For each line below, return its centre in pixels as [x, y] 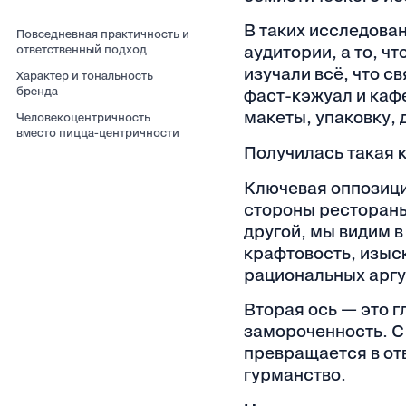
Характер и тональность [84, 75]
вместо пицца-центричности [97, 132]
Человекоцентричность [83, 116]
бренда [37, 90]
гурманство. [295, 376]
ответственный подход [81, 48]
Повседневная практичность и [102, 33]
